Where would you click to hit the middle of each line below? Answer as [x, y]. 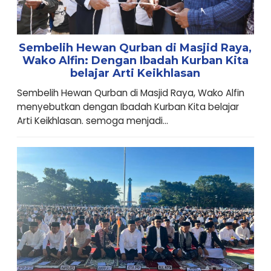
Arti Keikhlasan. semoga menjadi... [92, 120]
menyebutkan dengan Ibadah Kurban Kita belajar [128, 106]
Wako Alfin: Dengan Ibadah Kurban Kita [135, 60]
